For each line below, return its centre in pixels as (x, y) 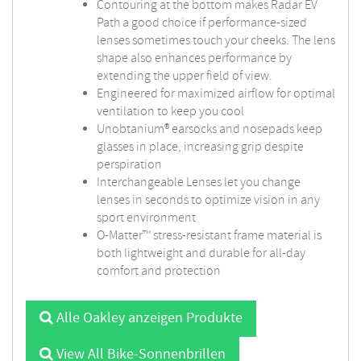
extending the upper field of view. (185, 76)
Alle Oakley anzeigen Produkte (148, 318)
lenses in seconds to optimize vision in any (208, 200)
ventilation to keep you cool (170, 112)
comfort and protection (159, 271)
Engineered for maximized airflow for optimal (216, 94)
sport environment (146, 218)
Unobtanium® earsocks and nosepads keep (210, 129)
